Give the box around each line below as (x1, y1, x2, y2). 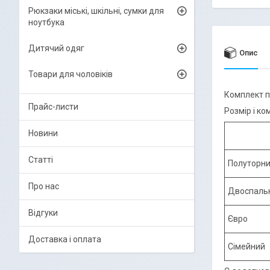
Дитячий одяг (28, 43, 84, 53)
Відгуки (28, 208, 58, 218)
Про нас (28, 181, 59, 191)
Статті (28, 155, 53, 165)
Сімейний (228, 242, 265, 251)
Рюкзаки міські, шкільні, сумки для (28, 6, 164, 16)
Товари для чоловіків (28, 69, 113, 79)
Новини (28, 128, 58, 138)
